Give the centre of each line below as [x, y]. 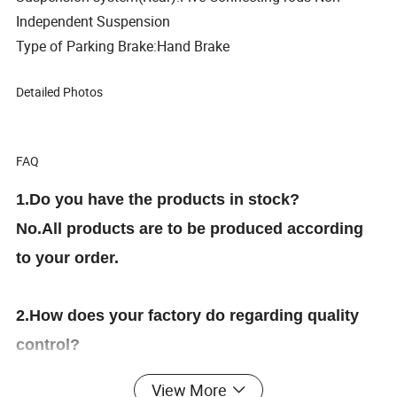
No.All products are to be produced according [190, 229]
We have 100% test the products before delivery [197, 374]
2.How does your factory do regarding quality [188, 316]
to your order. [68, 258]
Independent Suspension [95, 22]
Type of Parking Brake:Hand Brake [123, 47]
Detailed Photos [60, 92]
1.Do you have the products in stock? [158, 200]
